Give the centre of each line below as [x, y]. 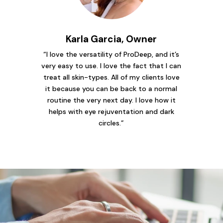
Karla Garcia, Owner [111, 39]
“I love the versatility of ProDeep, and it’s [111, 55]
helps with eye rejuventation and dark [111, 112]
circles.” [111, 123]
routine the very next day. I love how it [111, 100]
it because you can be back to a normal [111, 89]
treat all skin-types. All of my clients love [111, 77]
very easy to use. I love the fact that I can [111, 66]
